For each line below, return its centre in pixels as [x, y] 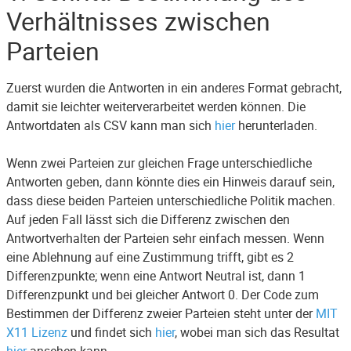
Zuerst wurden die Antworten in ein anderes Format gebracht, [174, 88]
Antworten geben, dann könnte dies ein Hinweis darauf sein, [170, 182]
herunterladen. [276, 125]
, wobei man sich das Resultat [257, 332]
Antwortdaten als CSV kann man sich [110, 125]
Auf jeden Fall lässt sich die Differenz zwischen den [148, 219]
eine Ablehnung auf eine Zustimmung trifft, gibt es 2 [150, 257]
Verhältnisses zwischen [138, 21]
